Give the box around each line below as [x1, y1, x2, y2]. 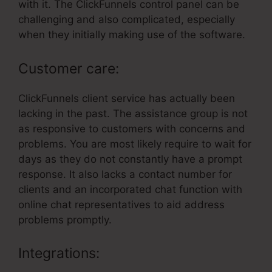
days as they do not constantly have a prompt [18, 152, 242, 165]
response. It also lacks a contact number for [18, 168, 232, 180]
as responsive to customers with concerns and [18, 122, 245, 135]
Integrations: [18, 245, 100, 262]
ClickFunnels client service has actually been [18, 92, 235, 104]
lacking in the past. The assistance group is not [18, 107, 248, 120]
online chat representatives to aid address [18, 198, 225, 211]
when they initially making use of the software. [18, 29, 245, 41]
